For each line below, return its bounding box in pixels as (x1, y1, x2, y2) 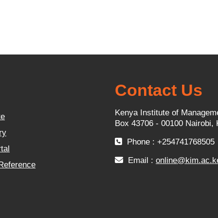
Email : (126, 156, 156, 165)
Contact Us (115, 81, 202, 99)
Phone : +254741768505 (125, 137, 215, 146)
